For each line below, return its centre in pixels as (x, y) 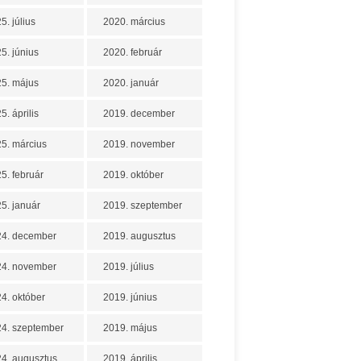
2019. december (139, 114)
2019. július (129, 267)
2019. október (133, 175)
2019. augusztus (139, 236)
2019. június (130, 297)
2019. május (130, 328)
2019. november (139, 144)
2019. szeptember (143, 205)
